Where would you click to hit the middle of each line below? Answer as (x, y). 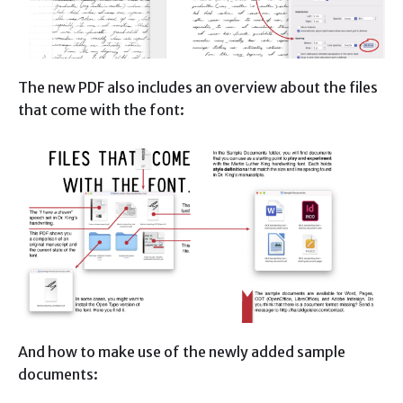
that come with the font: (101, 110)
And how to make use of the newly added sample (182, 352)
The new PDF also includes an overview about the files (198, 87)
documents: (58, 374)
